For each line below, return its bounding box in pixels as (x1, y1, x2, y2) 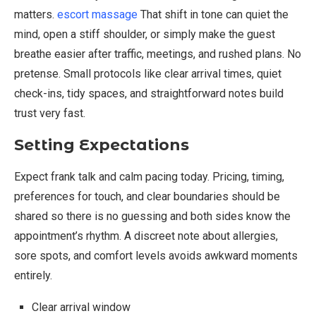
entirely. (14, 269, 52, 283)
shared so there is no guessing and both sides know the (14, 209, 291, 224)
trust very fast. (14, 107, 85, 121)
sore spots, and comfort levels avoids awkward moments (14, 249, 298, 263)
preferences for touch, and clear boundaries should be (14, 190, 280, 204)
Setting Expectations (14, 135, 189, 155)
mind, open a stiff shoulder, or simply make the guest (14, 28, 275, 42)
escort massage (57, 8, 138, 22)
